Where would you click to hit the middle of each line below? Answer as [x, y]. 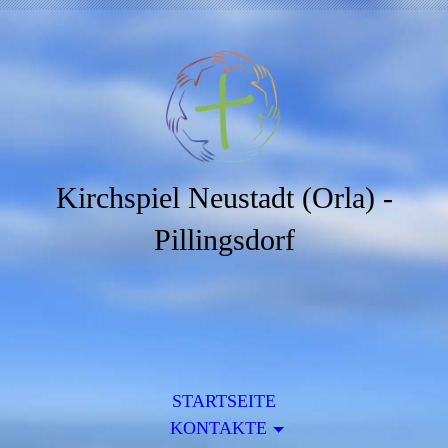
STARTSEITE [224, 401]
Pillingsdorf [224, 239]
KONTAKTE [218, 428]
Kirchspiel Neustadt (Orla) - [224, 197]
